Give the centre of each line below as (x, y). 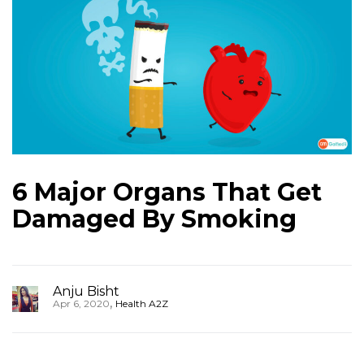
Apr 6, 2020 (81, 303)
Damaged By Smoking (154, 219)
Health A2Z (142, 303)
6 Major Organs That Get (167, 192)
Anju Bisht (86, 291)
